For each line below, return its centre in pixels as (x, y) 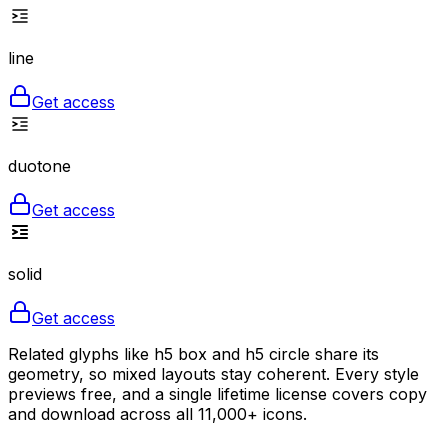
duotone (39, 165)
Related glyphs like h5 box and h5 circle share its (193, 353)
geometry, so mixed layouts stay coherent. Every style (213, 373)
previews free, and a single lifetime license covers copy (217, 393)
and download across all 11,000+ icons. (157, 413)
